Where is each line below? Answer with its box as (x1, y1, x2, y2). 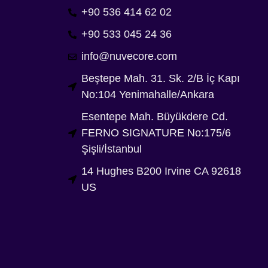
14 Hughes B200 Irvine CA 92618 (81, 165, 242, 178)
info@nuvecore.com (81, 50, 178, 63)
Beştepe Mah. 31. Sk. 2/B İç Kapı (81, 72, 240, 85)
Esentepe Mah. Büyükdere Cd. (81, 111, 229, 123)
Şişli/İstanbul (81, 143, 142, 156)
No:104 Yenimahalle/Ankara (81, 89, 215, 101)
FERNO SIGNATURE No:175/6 (81, 127, 232, 139)
